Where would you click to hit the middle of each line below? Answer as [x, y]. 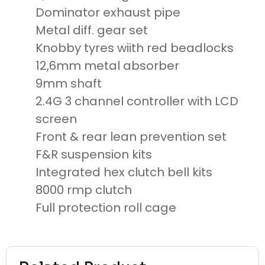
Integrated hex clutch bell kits [124, 172]
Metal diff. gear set [92, 30]
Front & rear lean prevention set [131, 137]
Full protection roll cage [106, 208]
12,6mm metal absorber [107, 66]
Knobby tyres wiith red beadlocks [135, 48]
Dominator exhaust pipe [108, 13]
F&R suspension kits [94, 155]
